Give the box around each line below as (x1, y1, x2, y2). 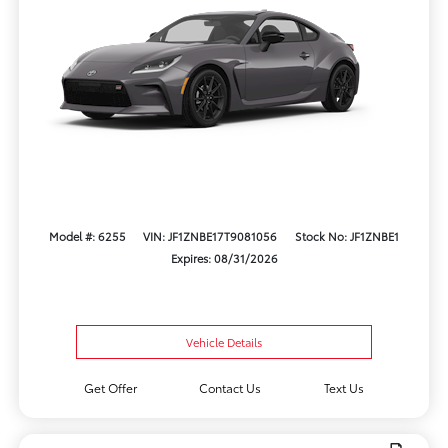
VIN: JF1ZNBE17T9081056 (143, 227, 278, 244)
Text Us (324, 379, 365, 397)
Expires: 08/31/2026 (170, 249, 278, 266)
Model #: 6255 (48, 227, 126, 244)
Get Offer (83, 379, 137, 397)
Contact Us (199, 379, 262, 397)
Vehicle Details (186, 334, 262, 351)
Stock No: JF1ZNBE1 (295, 227, 400, 244)
